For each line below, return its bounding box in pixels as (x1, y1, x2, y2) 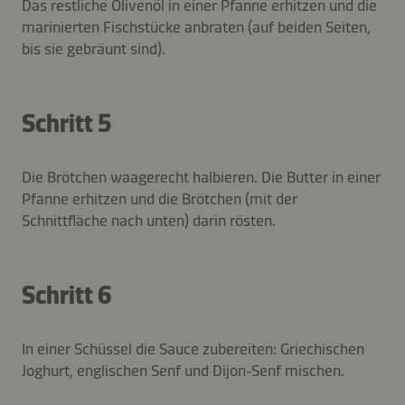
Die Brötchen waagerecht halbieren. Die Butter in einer (22, 166, 381, 187)
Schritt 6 (22, 279, 111, 310)
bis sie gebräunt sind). (22, 38, 165, 59)
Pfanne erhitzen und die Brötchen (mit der (22, 188, 297, 209)
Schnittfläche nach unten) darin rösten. (22, 210, 276, 231)
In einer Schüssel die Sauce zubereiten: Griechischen (22, 338, 364, 359)
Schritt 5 (22, 108, 111, 138)
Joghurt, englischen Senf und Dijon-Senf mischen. (22, 360, 344, 381)
